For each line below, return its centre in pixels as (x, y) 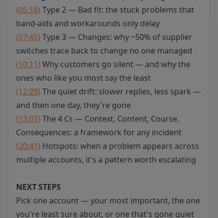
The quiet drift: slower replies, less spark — (121, 91)
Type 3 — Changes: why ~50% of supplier (116, 37)
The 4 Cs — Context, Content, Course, (110, 119)
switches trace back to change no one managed (104, 51)
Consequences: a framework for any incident (99, 132)
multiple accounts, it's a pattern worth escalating (106, 160)
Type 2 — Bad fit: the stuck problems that (117, 10)
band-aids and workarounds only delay (88, 23)
